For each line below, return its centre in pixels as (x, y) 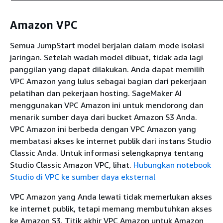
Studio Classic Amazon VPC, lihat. (72, 165)
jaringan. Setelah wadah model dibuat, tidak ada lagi (107, 57)
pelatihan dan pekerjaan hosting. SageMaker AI (96, 93)
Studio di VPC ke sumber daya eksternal (83, 177)
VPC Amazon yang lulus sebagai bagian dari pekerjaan (108, 81)
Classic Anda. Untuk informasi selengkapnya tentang (107, 153)
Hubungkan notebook (172, 165)
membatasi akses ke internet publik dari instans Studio (111, 141)
